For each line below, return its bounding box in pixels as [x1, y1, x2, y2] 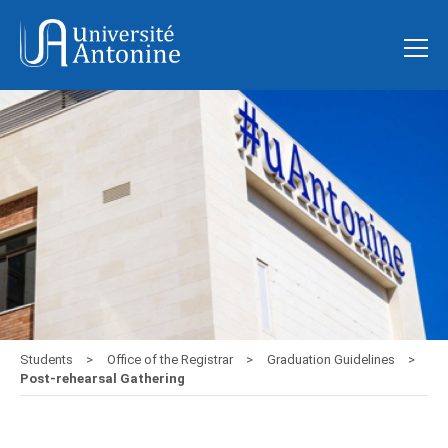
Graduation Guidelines [267, 352, 398, 368]
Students [20, 352, 76, 368]
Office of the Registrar [107, 352, 236, 368]
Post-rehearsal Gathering [20, 371, 185, 387]
